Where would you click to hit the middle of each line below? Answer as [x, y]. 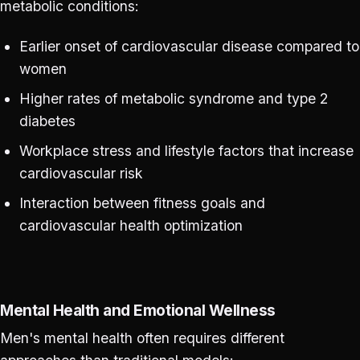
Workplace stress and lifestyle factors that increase [186, 150]
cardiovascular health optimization [131, 225]
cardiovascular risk [81, 173]
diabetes [47, 121]
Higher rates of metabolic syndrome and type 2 [173, 99]
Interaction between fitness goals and [142, 202]
